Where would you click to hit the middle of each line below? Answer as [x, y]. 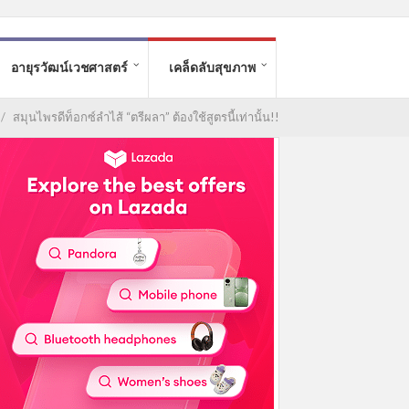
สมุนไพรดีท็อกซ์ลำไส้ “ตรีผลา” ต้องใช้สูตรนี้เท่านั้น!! [146, 117]
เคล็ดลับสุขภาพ [212, 67]
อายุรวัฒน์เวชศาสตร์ [69, 67]
